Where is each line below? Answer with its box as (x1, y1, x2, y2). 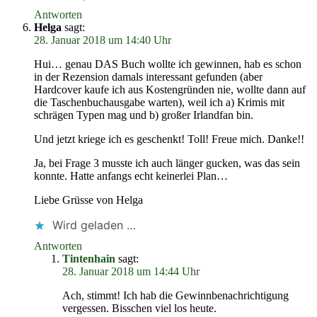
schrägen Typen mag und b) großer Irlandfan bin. (34, 109, 253, 121)
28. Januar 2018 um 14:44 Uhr (62, 265, 200, 277)
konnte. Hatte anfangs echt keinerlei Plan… (34, 170, 228, 182)
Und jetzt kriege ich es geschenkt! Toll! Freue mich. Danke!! (34, 133, 304, 145)
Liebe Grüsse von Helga (34, 194, 143, 206)
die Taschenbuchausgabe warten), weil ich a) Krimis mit (34, 96, 284, 108)
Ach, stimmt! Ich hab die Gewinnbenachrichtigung (62, 289, 289, 301)
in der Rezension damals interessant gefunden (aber (34, 71, 263, 83)
